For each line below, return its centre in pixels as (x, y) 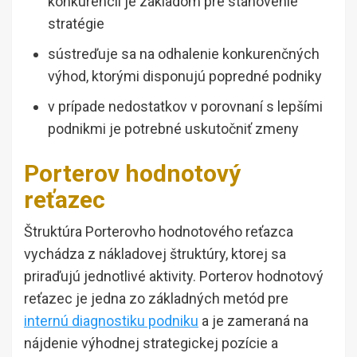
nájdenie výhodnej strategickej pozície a (151, 343)
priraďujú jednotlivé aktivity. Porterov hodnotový (174, 277)
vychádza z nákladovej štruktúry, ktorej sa (155, 254)
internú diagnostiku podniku (111, 321)
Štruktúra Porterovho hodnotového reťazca (159, 232)
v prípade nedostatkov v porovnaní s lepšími (185, 107)
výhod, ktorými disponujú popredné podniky (185, 76)
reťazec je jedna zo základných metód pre (156, 299)
